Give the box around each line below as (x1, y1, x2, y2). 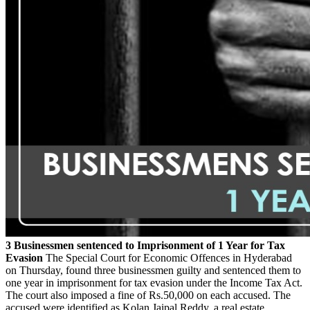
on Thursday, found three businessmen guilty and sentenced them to (6, 264, 301, 276)
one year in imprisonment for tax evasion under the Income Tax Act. (6, 276, 302, 289)
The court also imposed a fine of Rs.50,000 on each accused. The (6, 289, 291, 301)
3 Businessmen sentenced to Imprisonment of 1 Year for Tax (6, 239, 285, 251)
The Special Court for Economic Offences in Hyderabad (43, 251, 292, 264)
